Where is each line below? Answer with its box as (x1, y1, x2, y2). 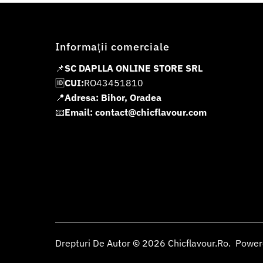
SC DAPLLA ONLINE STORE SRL (65, 62, 203, 74)
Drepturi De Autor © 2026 (55, 237, 168, 249)
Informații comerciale (55, 39, 170, 53)
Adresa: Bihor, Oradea (65, 91, 162, 103)
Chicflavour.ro (168, 237, 229, 249)
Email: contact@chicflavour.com (65, 106, 207, 118)
